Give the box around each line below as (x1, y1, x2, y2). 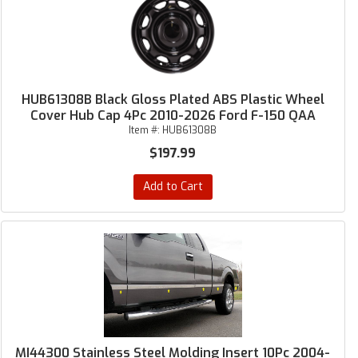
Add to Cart (142, 179, 203, 194)
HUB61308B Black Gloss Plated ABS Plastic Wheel (21, 91, 324, 108)
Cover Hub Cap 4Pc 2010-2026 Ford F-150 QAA (30, 107, 316, 124)
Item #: (129, 124, 163, 137)
